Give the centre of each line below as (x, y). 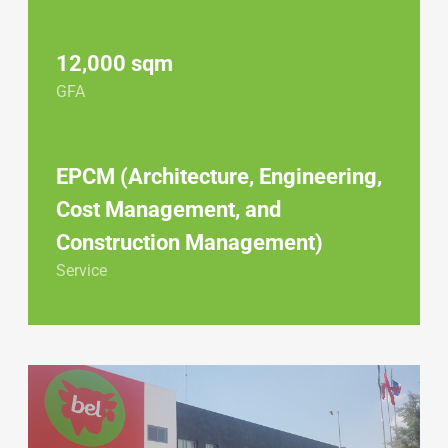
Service (81, 270)
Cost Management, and (168, 209)
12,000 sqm (114, 63)
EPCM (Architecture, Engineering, (219, 176)
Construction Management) (189, 242)
